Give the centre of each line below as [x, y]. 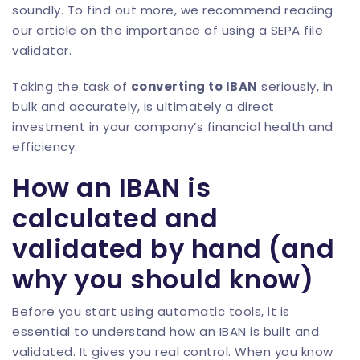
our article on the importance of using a [141, 30]
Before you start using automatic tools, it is [151, 311]
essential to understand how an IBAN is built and [166, 331]
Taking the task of [72, 86]
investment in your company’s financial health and [173, 127]
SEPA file [297, 30]
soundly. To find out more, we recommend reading [173, 10]
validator [41, 50]
